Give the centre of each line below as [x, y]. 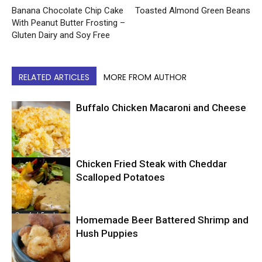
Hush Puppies [107, 234]
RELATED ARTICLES [54, 77]
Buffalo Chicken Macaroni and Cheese [161, 108]
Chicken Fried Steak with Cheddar [151, 164]
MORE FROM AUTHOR [145, 77]
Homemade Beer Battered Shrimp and [162, 220]
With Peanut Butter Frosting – [68, 23]
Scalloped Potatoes [120, 177]
